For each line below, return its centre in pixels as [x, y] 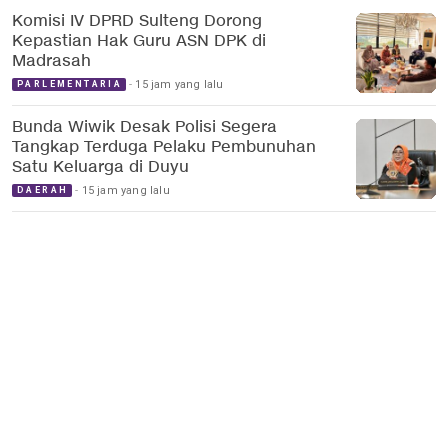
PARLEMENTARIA [70, 84]
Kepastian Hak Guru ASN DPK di [139, 42]
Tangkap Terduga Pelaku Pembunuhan [164, 148]
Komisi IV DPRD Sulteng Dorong [137, 22]
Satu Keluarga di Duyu [100, 168]
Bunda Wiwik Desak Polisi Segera [144, 128]
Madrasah [51, 62]
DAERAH [43, 190]
